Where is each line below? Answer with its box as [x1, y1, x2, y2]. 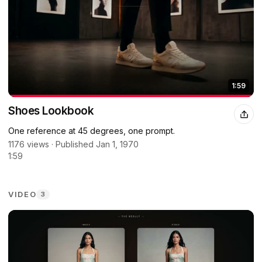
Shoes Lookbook [8, 104, 94, 118]
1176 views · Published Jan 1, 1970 [8, 139, 139, 150]
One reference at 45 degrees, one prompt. [8, 126, 175, 136]
